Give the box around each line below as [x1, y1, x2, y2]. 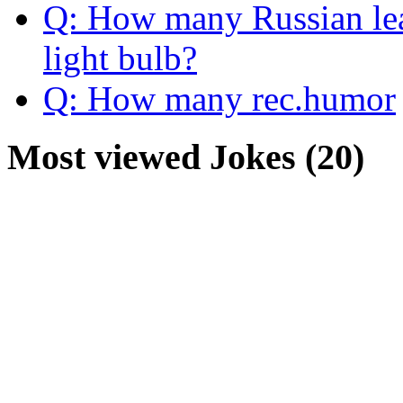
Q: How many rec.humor [43, 78, 396, 118]
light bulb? [43, 38, 197, 77]
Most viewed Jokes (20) [7, 136, 364, 177]
